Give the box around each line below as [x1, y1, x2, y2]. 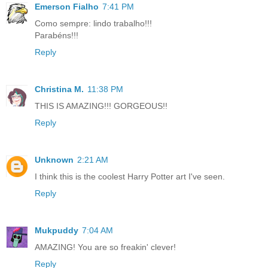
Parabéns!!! [35, 31, 78, 41]
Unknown [35, 155, 74, 165]
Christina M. [35, 84, 84, 95]
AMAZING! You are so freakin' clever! [35, 242, 176, 252]
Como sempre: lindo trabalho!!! [35, 19, 152, 29]
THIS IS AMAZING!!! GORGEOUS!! [35, 101, 167, 111]
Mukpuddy [35, 226, 78, 236]
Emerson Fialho [35, 2, 99, 12]
